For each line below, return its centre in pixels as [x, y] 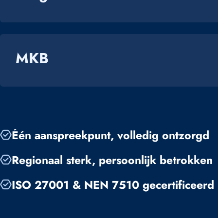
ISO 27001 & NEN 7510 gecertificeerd [113, 185]
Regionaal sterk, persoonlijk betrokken [112, 160]
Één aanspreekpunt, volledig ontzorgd [110, 136]
